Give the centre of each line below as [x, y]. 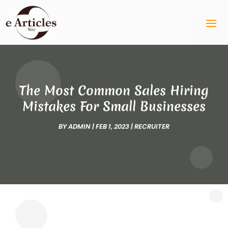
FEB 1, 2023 [112, 126]
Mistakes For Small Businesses [114, 106]
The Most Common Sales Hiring [114, 90]
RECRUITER [152, 126]
